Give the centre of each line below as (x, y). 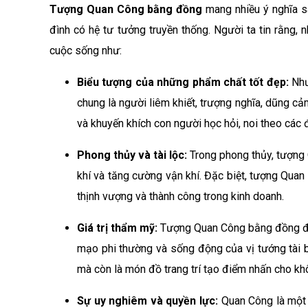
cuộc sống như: (86, 51)
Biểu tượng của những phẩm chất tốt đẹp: (185, 82)
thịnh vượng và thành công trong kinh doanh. (180, 196)
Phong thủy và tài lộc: (133, 155)
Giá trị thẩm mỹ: (119, 228)
